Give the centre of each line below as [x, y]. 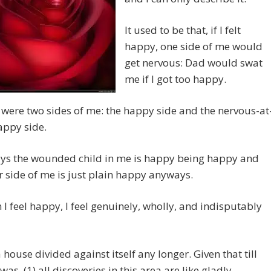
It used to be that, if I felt [183, 30]
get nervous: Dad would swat [194, 63]
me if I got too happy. [175, 79]
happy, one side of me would [194, 47]
